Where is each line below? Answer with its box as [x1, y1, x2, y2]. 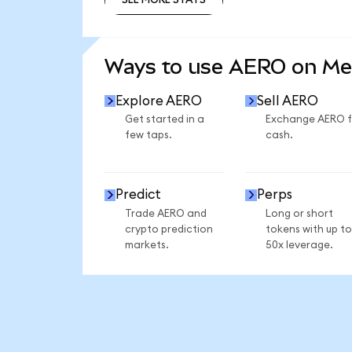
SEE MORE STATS [121, 27, 206, 39]
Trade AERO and [124, 207, 207, 219]
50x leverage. [265, 239, 333, 251]
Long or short [265, 207, 333, 219]
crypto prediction [124, 223, 213, 235]
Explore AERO [115, 93, 203, 108]
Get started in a [124, 114, 204, 126]
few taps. [124, 130, 172, 141]
